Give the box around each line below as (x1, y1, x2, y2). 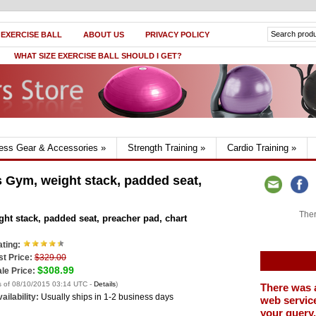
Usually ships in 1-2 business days (41, 292, 174, 302)
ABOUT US (83, 30, 124, 39)
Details (94, 280, 116, 288)
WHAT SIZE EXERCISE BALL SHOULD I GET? (14, 51, 182, 60)
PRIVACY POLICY (145, 30, 209, 39)
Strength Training (128, 142, 197, 153)
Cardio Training (227, 142, 288, 153)
